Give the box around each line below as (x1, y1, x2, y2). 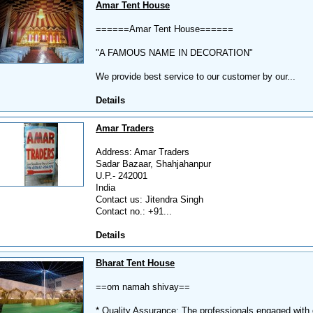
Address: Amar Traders (96, 147, 189, 157)
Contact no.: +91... (96, 206, 172, 217)
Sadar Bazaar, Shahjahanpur (96, 159, 211, 169)
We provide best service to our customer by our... (96, 71, 296, 82)
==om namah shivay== (96, 282, 190, 292)
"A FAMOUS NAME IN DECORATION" (96, 48, 253, 58)
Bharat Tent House (96, 258, 175, 268)
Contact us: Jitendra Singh (96, 194, 203, 205)
